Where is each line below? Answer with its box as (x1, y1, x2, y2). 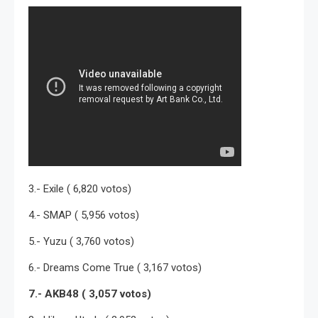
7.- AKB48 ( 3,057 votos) (28, 287, 151, 300)
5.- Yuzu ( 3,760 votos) (28, 234, 134, 248)
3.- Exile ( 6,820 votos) (28, 182, 131, 195)
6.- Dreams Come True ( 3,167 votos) (28, 261, 202, 274)
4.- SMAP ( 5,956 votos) (28, 208, 139, 221)
